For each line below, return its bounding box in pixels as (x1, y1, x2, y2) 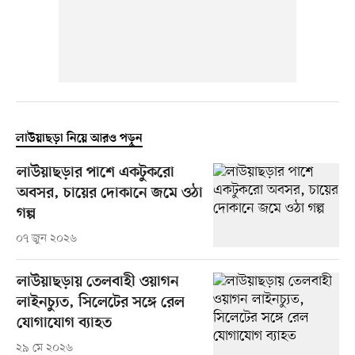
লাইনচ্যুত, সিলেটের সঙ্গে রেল (16, 294, 185, 313)
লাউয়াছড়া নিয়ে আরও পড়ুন (15, 132, 143, 147)
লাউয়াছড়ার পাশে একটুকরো (16, 164, 174, 183)
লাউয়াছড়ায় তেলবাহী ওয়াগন (16, 273, 179, 292)
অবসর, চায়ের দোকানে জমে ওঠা (16, 185, 203, 204)
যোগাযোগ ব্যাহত (16, 315, 112, 334)
